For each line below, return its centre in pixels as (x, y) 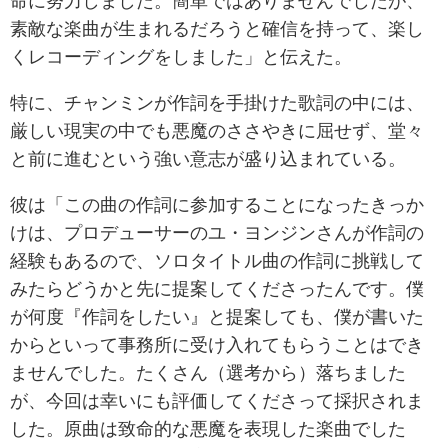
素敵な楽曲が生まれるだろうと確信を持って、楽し (217, 28)
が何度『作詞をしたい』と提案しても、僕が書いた (217, 316)
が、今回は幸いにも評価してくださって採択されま (217, 400)
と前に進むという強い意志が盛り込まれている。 (208, 158)
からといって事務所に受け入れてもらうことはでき (217, 344)
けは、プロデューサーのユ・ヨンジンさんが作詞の (217, 232)
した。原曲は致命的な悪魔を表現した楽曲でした (208, 428)
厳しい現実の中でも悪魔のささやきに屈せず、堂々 (217, 130)
